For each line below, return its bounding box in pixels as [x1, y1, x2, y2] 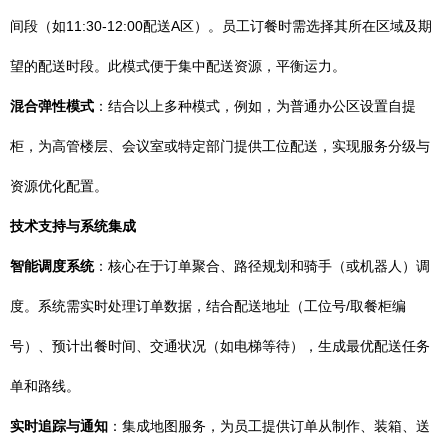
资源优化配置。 [10, 178, 108, 194]
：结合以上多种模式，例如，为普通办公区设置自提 [94, 98, 416, 114]
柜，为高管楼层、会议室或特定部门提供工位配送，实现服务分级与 [10, 138, 430, 154]
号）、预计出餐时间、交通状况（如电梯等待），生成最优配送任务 [10, 338, 430, 354]
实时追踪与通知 [10, 418, 108, 434]
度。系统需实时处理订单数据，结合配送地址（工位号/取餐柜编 [10, 298, 406, 314]
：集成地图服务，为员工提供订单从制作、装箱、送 [108, 418, 430, 434]
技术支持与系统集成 [10, 218, 136, 234]
